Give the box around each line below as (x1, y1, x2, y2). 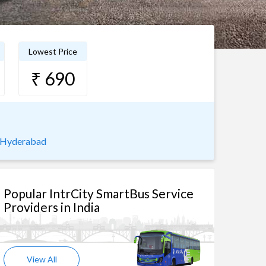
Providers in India (4, 199, 100, 214)
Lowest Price (28, 46, 77, 56)
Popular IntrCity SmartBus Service (4, 186, 194, 201)
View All (26, 254, 57, 264)
